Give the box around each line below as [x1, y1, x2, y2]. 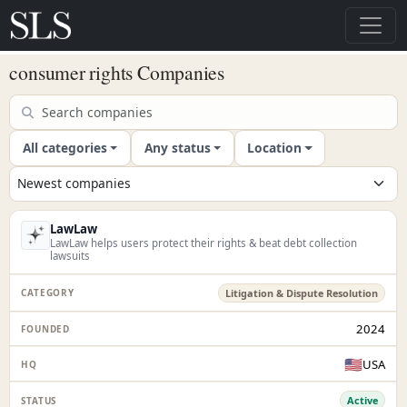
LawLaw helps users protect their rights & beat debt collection [50, 236, 358, 251]
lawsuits [50, 249, 91, 263]
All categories [22, 138, 107, 156]
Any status [144, 138, 211, 156]
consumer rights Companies [9, 59, 224, 86]
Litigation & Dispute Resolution [225, 285, 379, 300]
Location [247, 138, 303, 156]
